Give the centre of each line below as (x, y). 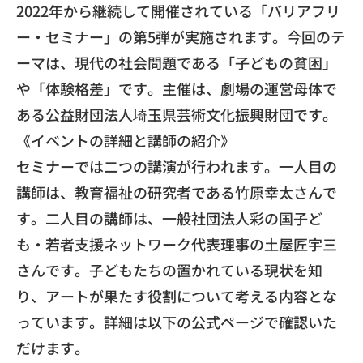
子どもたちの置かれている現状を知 (206, 269)
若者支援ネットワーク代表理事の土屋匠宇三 (191, 243)
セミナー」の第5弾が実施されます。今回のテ (195, 36)
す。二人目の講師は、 (89, 218)
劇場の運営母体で (279, 88)
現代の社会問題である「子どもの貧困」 (206, 62)
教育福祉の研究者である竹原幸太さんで (206, 192)
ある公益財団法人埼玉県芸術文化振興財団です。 (177, 114)
